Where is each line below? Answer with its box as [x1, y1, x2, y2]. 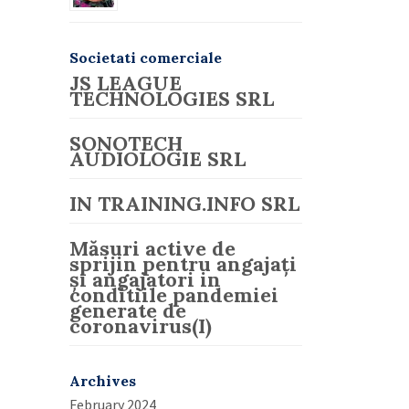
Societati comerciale [69, 48, 222, 67]
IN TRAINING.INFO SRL [69, 191, 299, 216]
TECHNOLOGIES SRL [69, 86, 274, 111]
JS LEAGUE [69, 70, 182, 96]
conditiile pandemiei [69, 282, 278, 308]
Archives [69, 372, 136, 390]
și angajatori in [69, 267, 221, 292]
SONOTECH [69, 131, 183, 156]
